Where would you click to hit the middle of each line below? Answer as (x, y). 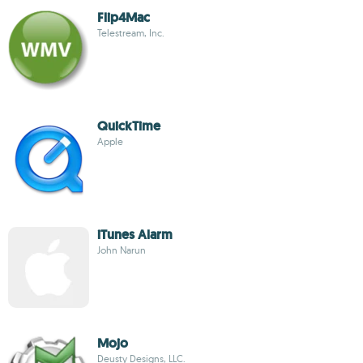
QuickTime (129, 126)
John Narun (122, 250)
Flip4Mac (124, 17)
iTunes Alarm (135, 235)
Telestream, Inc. (131, 33)
